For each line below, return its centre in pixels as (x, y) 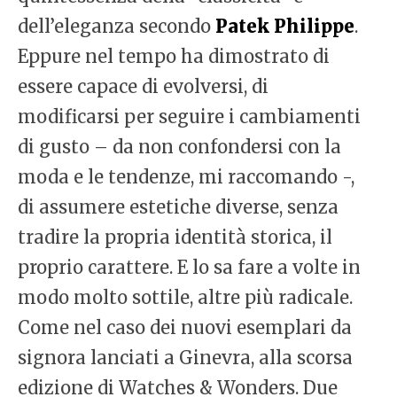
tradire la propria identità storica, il (175, 237)
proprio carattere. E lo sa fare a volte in (189, 268)
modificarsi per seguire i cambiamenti (189, 117)
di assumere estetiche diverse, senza (178, 207)
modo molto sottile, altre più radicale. (185, 298)
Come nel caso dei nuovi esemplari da (185, 328)
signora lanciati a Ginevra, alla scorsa (185, 358)
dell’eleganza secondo (117, 27)
